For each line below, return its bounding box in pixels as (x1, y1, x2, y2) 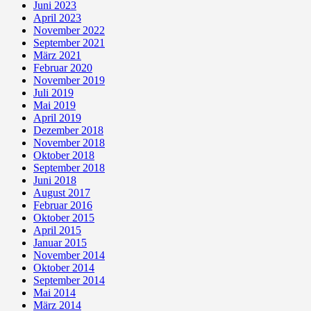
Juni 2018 (33, 174, 76, 186)
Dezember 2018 (33, 124, 103, 136)
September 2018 (33, 161, 105, 174)
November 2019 (33, 74, 105, 86)
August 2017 (33, 186, 90, 199)
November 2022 (33, 24, 105, 36)
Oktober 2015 (33, 211, 94, 224)
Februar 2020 (33, 61, 92, 74)
